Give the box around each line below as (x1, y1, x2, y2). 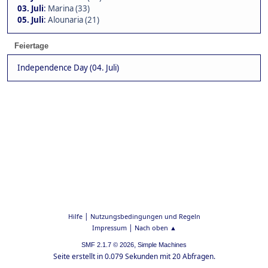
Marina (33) (48, 3, 90, 14)
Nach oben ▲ (134, 223, 176, 232)
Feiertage (14, 41, 48, 51)
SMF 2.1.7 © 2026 (81, 241, 134, 248)
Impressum (92, 223, 127, 232)
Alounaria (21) (48, 14, 99, 26)
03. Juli (17, 3, 44, 14)
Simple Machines (138, 241, 187, 248)
